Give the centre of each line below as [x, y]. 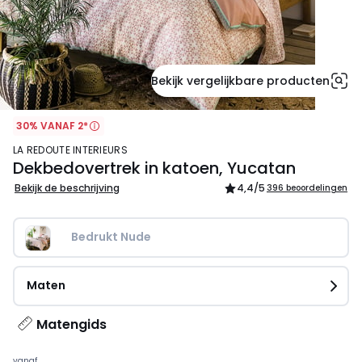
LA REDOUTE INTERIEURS [72, 150]
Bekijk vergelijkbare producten [240, 81]
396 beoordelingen [307, 188]
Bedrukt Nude [111, 237]
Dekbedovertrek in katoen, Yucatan [154, 168]
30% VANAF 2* [52, 126]
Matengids [72, 325]
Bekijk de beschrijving [67, 188]
